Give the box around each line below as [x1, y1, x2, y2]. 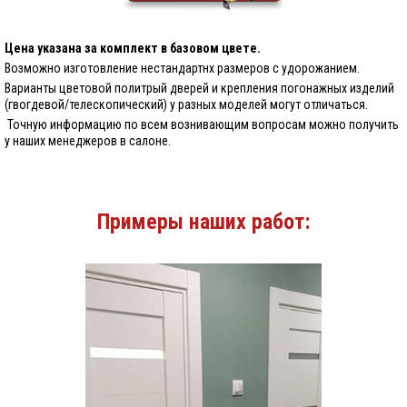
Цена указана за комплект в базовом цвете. [5, 41, 261, 56]
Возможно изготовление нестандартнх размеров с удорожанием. [5, 61, 362, 76]
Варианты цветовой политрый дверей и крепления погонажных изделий [5, 81, 394, 96]
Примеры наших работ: [96, 209, 311, 235]
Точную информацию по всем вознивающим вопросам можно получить [5, 117, 399, 133]
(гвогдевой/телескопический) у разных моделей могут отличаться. [5, 97, 371, 113]
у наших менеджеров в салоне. [5, 134, 171, 149]
